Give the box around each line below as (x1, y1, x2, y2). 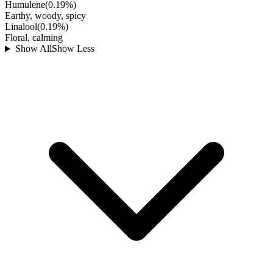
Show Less (51, 43, 94, 54)
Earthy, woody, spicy (5, 10, 86, 21)
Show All (15, 43, 52, 54)
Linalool (5, 21, 37, 32)
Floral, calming (5, 32, 63, 43)
